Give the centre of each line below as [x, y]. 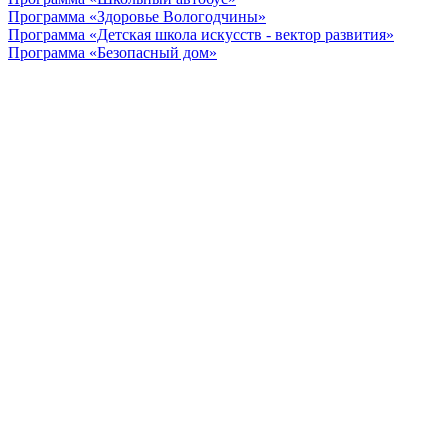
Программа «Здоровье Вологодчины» [137, 17]
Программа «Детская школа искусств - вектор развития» [201, 35]
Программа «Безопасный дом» [112, 53]
